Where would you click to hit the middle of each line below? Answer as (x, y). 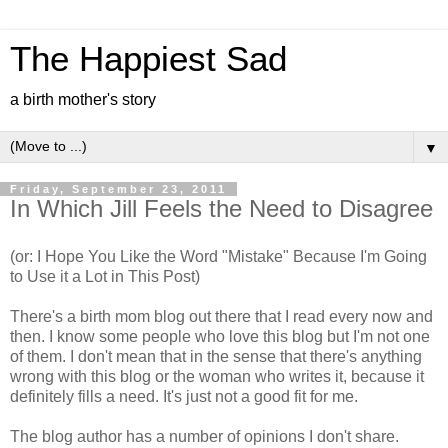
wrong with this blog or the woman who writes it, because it (217, 376)
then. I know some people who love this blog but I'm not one (220, 336)
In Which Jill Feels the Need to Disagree (221, 208)
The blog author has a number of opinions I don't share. (204, 436)
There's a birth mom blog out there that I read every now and (221, 316)
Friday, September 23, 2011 (118, 189)
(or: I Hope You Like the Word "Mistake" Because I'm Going (218, 256)
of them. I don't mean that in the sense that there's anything (216, 356)
